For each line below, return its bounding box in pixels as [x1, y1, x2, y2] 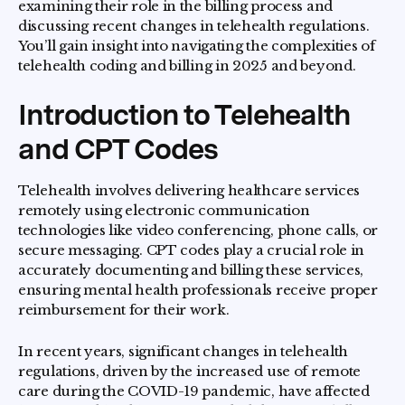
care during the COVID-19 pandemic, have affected [18, 382, 370, 400]
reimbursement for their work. [18, 301, 230, 318]
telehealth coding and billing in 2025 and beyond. [18, 57, 356, 74]
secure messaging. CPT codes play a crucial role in [18, 241, 365, 259]
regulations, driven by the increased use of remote [18, 363, 362, 380]
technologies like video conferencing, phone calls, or [18, 221, 379, 239]
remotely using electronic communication [18, 202, 310, 219]
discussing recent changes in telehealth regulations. [18, 17, 370, 34]
